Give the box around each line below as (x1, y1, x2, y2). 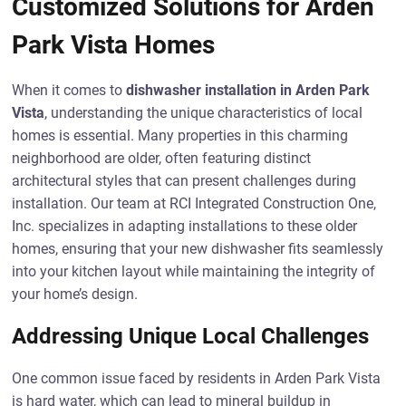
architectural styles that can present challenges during (12, 172, 357, 189)
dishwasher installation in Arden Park (126, 82, 371, 99)
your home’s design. (12, 285, 139, 303)
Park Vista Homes (12, 30, 216, 60)
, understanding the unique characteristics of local (44, 104, 363, 121)
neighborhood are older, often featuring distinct (12, 150, 312, 167)
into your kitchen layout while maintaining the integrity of (12, 263, 376, 280)
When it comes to (12, 82, 127, 99)
